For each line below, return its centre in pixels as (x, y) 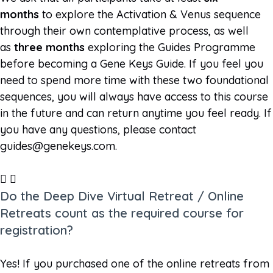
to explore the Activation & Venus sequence (150, 14)
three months (49, 47)
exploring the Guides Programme (170, 47)
